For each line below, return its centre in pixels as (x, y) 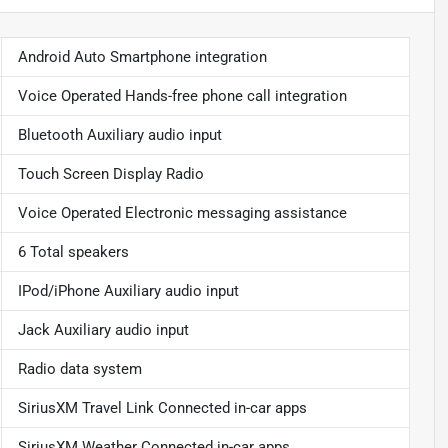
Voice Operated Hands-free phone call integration (182, 96)
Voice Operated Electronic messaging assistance (182, 213)
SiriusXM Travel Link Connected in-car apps (162, 408)
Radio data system (79, 369)
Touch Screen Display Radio (110, 174)
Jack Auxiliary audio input (103, 330)
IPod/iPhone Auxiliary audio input (128, 291)
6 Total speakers (73, 252)
